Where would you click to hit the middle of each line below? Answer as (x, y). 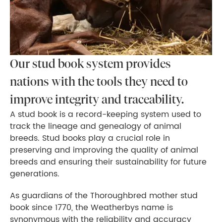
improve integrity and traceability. (97, 99)
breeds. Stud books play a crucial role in (90, 138)
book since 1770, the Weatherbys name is (91, 207)
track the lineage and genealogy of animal (96, 126)
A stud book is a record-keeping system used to (106, 114)
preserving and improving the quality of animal (104, 150)
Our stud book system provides (90, 63)
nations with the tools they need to (99, 81)
